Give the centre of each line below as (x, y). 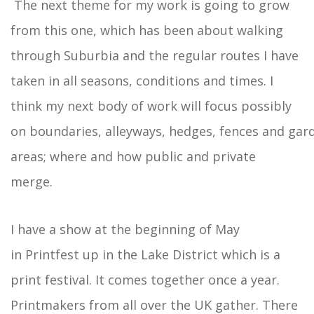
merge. (35, 182)
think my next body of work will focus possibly (151, 106)
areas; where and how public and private (133, 157)
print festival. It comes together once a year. (145, 280)
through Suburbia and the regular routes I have (155, 56)
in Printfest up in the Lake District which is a (145, 255)
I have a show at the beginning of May (125, 230)
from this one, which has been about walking (147, 30)
